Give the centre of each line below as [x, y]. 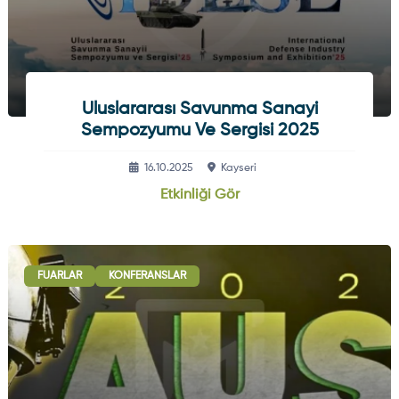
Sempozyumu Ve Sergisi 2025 [199, 130]
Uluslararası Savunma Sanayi [199, 109]
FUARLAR [59, 276]
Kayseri [238, 168]
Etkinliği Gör [199, 195]
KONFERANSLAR [147, 276]
